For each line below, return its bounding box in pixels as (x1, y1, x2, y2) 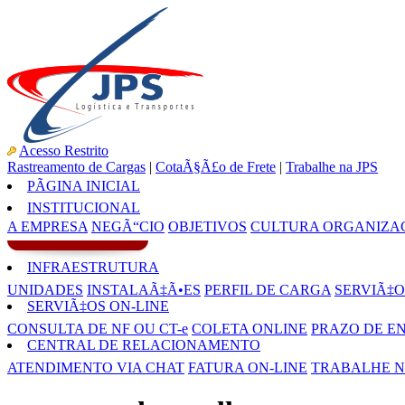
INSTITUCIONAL (27, 200, 140, 215)
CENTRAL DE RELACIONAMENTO (27, 337, 260, 353)
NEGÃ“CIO (91, 219, 165, 234)
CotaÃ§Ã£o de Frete (155, 159, 276, 174)
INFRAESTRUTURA (27, 259, 159, 275)
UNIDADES (7, 282, 83, 297)
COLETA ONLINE (192, 321, 307, 336)
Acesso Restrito (19, 143, 108, 158)
